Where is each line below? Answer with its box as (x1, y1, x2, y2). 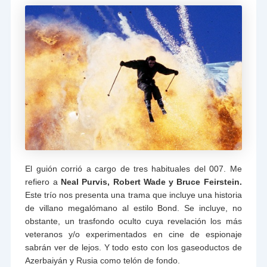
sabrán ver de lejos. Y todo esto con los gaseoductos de (25, 243, 242, 253)
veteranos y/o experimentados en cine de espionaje (25, 229, 242, 240)
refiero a (25, 177, 61, 187)
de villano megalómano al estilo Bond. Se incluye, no (25, 203, 242, 213)
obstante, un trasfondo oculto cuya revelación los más (25, 216, 242, 226)
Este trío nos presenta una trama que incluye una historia (25, 190, 242, 200)
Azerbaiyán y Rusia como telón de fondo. (25, 256, 181, 266)
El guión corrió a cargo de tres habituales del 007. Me (25, 164, 242, 174)
